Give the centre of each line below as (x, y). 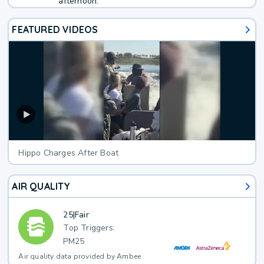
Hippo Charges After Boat (69, 153)
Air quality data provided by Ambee (80, 257)
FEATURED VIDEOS (55, 30)
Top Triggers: (89, 228)
